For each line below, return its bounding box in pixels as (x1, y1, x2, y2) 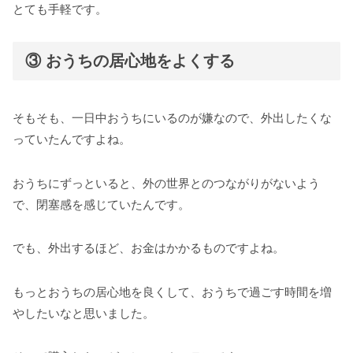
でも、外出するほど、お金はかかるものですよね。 (13, 241, 284, 255)
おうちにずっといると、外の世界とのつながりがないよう (13, 176, 320, 190)
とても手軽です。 (13, 2, 107, 16)
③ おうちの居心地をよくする (25, 52, 235, 70)
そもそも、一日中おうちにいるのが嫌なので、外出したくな (13, 111, 332, 125)
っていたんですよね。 (13, 132, 131, 147)
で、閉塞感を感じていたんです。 (13, 197, 190, 211)
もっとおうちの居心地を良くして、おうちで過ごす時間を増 (13, 284, 332, 299)
